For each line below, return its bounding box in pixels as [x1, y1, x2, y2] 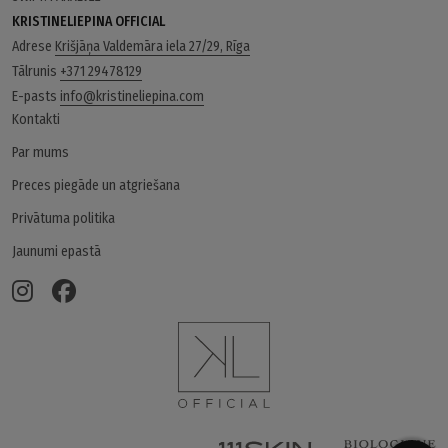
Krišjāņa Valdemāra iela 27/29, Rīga [55, 38, 250, 56]
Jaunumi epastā [12, 243, 101, 261]
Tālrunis [12, 63, 60, 81]
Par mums [12, 144, 69, 162]
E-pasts [12, 88, 60, 106]
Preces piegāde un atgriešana [12, 177, 180, 195]
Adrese [12, 38, 55, 56]
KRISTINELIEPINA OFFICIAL [12, 13, 165, 31]
